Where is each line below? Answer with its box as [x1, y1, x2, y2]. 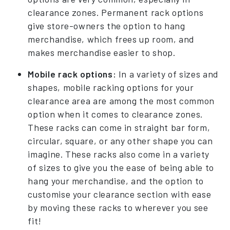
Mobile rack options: [28, 68, 117, 80]
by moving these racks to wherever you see [28, 201, 208, 213]
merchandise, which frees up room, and [28, 33, 195, 45]
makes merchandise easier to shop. [28, 46, 176, 58]
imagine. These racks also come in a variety [28, 148, 209, 160]
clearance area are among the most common [28, 94, 215, 106]
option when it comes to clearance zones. [28, 108, 203, 120]
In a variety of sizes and [116, 68, 218, 80]
